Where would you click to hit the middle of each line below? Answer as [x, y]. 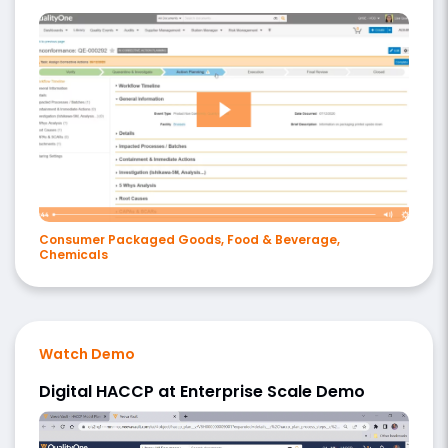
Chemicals [73, 254]
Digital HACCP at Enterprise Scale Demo [202, 391]
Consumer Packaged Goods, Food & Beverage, [189, 239]
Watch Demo [87, 353]
